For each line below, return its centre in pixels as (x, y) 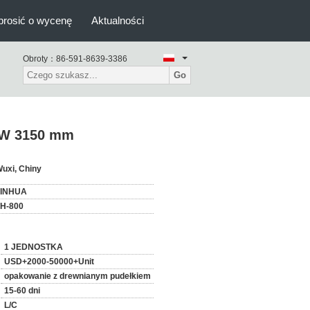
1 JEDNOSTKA (34, 247)
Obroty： (39, 59)
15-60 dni (22, 291)
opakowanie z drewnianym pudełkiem (77, 276)
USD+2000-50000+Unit (49, 262)
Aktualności (118, 20)
